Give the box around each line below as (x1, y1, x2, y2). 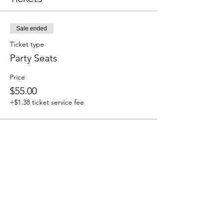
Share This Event (10, 163, 86, 175)
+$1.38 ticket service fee (10, 98, 84, 107)
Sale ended (16, 25, 47, 32)
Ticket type (10, 40, 44, 49)
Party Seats (10, 52, 57, 64)
